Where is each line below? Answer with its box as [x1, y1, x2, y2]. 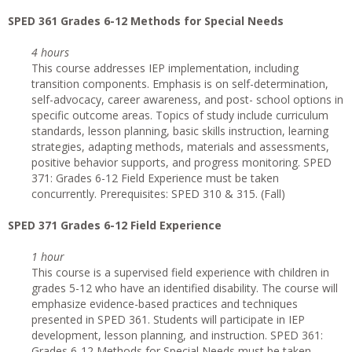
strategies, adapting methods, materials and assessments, [31, 139, 329, 154]
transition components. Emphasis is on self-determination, [31, 76, 328, 91]
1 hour [31, 249, 64, 264]
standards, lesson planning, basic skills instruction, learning [31, 123, 328, 138]
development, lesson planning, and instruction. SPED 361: [31, 328, 323, 343]
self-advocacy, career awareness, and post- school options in [31, 92, 343, 107]
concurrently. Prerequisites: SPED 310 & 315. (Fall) [31, 186, 285, 201]
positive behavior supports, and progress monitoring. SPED [31, 155, 332, 170]
